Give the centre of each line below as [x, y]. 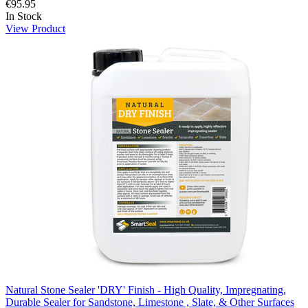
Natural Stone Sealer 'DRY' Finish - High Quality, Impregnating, [146, 289]
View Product [35, 28]
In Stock [24, 16]
